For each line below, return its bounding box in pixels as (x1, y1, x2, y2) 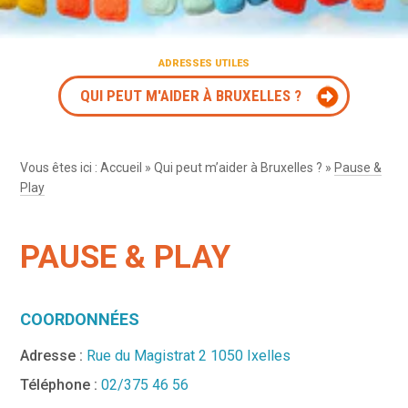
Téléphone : (20, 375, 102, 393)
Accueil (100, 159, 143, 175)
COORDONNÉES (20, 309, 140, 329)
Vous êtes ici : (20, 159, 101, 175)
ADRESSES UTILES (158, 56, 250, 69)
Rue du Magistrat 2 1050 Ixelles (87, 346, 291, 364)
